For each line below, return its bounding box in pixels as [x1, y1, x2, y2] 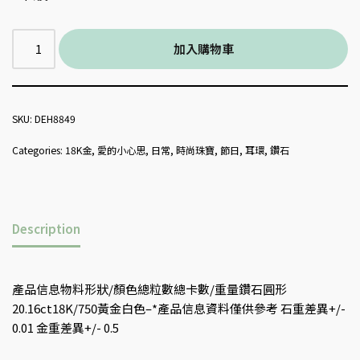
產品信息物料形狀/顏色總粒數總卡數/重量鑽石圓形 [12, 280, 287, 297]
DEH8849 [35, 111, 76, 125]
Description [12, 220, 80, 238]
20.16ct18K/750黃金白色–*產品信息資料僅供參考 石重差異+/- [12, 299, 346, 317]
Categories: [12, 142, 65, 157]
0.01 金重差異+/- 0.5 [12, 318, 119, 336]
